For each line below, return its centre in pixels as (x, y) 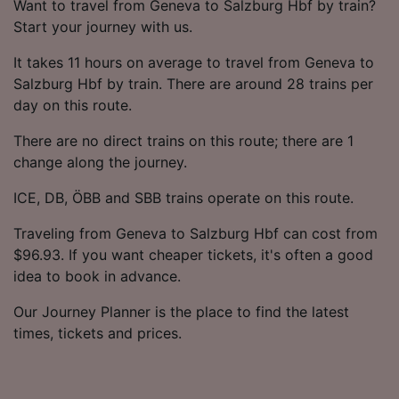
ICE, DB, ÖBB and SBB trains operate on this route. (183, 197)
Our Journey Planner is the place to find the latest (181, 311)
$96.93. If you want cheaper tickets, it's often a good (193, 254)
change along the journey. (100, 162)
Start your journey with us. (103, 26)
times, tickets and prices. (98, 333)
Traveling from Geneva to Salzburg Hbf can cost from (195, 233)
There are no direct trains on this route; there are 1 (183, 140)
